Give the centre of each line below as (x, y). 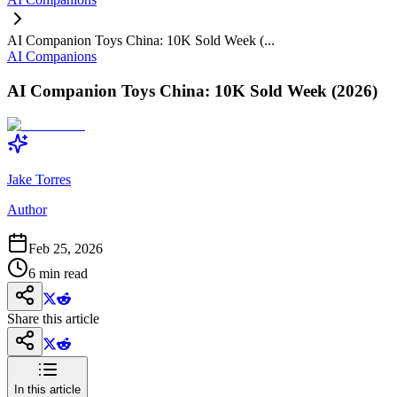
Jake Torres (39, 180)
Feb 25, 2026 (66, 249)
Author (27, 210)
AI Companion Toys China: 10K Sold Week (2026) (192, 90)
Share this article (53, 319)
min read (62, 274)
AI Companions (52, 56)
